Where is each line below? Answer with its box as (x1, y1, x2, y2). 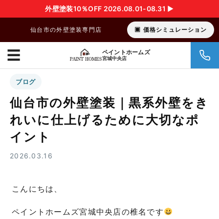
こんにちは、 (12, 184, 63, 194)
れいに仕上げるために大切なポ (10, 112, 199, 127)
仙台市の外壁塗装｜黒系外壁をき (10, 95, 209, 110)
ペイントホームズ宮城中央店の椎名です (12, 207, 164, 217)
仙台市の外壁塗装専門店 (30, 26, 102, 33)
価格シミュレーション (143, 26, 207, 33)
